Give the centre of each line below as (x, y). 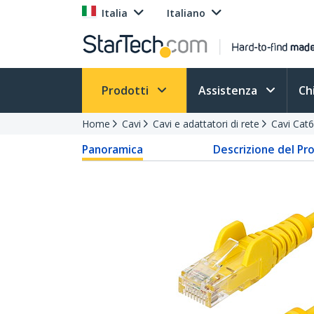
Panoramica (112, 149)
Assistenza (229, 90)
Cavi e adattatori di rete (206, 124)
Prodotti (127, 90)
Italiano (186, 13)
